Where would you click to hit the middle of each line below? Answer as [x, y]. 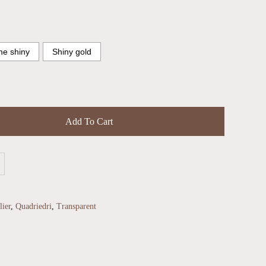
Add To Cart [89, 122]
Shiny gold [72, 52]
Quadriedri [34, 207]
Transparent [76, 207]
